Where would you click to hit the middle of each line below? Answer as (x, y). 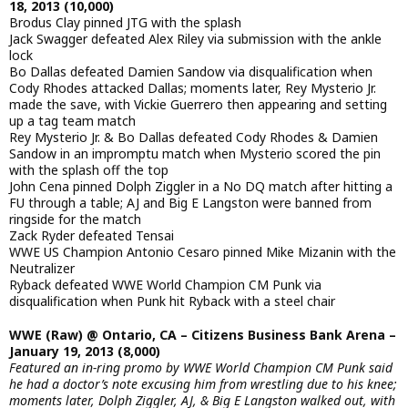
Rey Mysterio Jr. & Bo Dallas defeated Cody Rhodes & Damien (194, 138)
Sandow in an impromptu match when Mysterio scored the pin (195, 154)
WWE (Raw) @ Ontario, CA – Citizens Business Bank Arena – (203, 334)
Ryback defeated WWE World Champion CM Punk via (165, 285)
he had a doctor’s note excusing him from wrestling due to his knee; (203, 383)
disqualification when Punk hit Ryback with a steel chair (172, 301)
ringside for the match (75, 219)
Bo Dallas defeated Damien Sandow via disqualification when (191, 72)
